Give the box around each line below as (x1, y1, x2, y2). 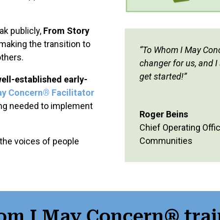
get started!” (139, 71, 187, 82)
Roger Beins (139, 109, 188, 120)
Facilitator (52, 87, 95, 98)
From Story (43, 25, 90, 36)
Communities (139, 136, 192, 146)
